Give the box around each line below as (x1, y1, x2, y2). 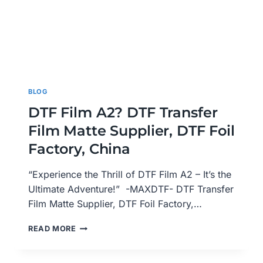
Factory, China (28, 140, 130, 158)
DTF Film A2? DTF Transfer (28, 104, 218, 122)
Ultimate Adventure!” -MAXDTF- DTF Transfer (28, 183, 234, 195)
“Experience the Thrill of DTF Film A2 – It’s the (28, 168, 231, 181)
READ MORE (28, 224, 76, 234)
